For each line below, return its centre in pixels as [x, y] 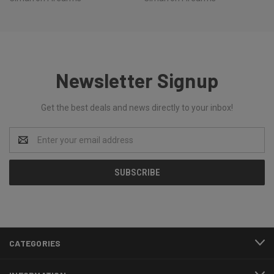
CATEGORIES [35, 243]
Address [25, 146]
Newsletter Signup [137, 80]
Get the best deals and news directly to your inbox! [137, 107]
